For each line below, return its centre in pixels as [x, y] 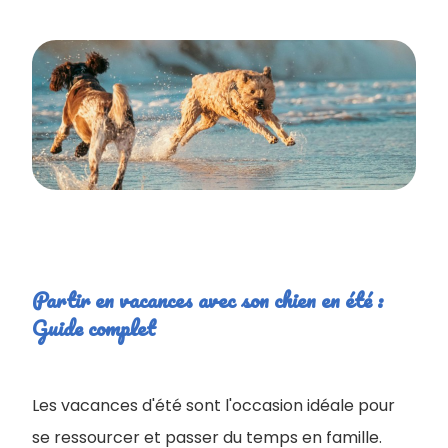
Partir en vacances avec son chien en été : [208, 299]
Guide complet [94, 327]
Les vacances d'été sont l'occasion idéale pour [213, 405]
